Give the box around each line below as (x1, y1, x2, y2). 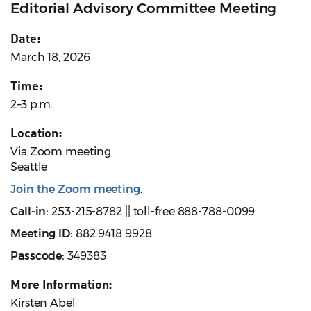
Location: (10, 125, 63, 141)
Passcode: (10, 249, 65, 263)
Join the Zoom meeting (10, 183, 140, 196)
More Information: (10, 276, 113, 292)
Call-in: (10, 205, 49, 219)
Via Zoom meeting (10, 145, 111, 159)
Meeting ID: (10, 227, 76, 241)
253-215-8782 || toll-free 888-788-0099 (49, 205, 255, 219)
